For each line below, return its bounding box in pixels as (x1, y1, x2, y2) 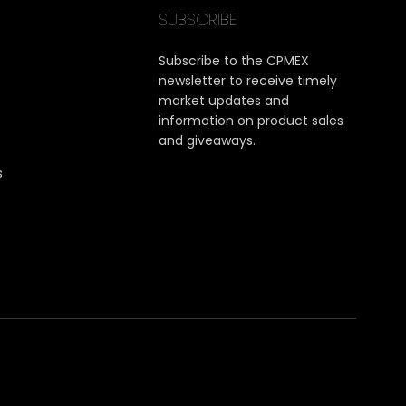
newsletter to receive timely (159, 71, 338, 90)
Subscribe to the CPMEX (159, 51, 310, 70)
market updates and (159, 91, 290, 110)
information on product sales (159, 111, 344, 130)
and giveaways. (159, 130, 256, 150)
